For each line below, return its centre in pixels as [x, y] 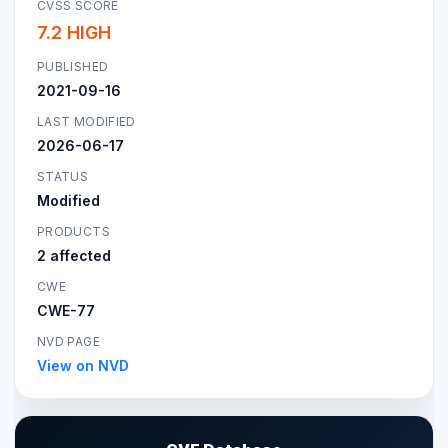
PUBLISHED [73, 66]
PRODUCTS [73, 231]
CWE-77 [66, 310]
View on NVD [83, 365]
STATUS [63, 176]
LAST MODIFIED [86, 121]
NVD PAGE [68, 341]
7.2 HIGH [74, 32]
